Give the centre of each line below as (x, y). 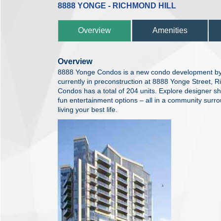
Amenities (170, 30)
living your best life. (88, 110)
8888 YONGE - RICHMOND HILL (117, 5)
